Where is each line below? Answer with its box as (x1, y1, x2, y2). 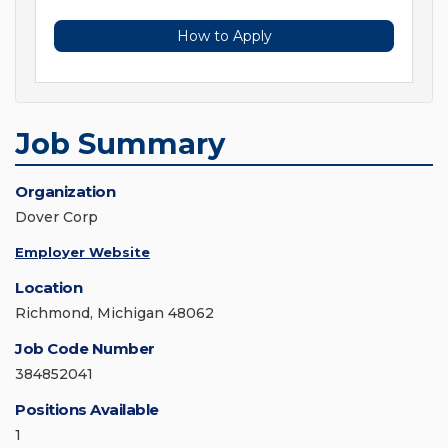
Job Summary (15, 126, 225, 162)
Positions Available (15, 400, 159, 420)
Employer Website (15, 244, 150, 261)
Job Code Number (15, 339, 155, 359)
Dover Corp (15, 208, 98, 227)
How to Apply (176, 27, 272, 46)
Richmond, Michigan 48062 (15, 304, 214, 323)
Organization (15, 182, 115, 202)
